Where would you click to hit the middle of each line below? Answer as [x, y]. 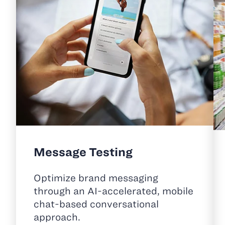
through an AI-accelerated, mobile [114, 191]
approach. [57, 217]
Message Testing [83, 152]
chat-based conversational [96, 204]
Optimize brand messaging [96, 178]
